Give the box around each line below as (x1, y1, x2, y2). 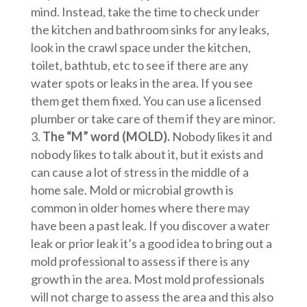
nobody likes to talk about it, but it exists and (30, 147, 263, 162)
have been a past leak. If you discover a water (30, 218, 270, 234)
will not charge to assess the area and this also (30, 289, 273, 305)
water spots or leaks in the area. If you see (30, 75, 253, 91)
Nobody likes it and (169, 129, 272, 145)
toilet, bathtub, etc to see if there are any (30, 58, 248, 73)
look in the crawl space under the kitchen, (30, 40, 251, 56)
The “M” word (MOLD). (42, 129, 170, 145)
